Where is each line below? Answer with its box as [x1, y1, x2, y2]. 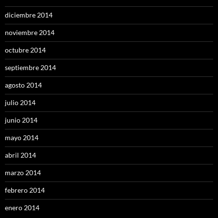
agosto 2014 [5, 81, 42, 90]
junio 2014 [5, 116, 37, 125]
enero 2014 [5, 203, 39, 212]
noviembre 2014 [5, 28, 54, 37]
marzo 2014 [5, 168, 41, 177]
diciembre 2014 [5, 11, 53, 19]
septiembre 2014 [5, 63, 56, 72]
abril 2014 [5, 151, 36, 160]
